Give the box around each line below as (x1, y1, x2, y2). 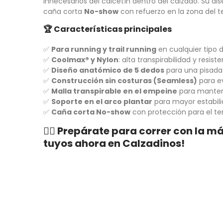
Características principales (54, 23, 172, 35)
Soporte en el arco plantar (51, 97, 152, 107)
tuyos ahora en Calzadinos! (43, 136, 185, 151)
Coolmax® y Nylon (51, 55, 118, 65)
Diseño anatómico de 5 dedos (51, 65, 164, 76)
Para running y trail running (51, 44, 156, 55)
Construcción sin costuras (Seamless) (51, 76, 197, 86)
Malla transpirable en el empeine (51, 86, 177, 97)
